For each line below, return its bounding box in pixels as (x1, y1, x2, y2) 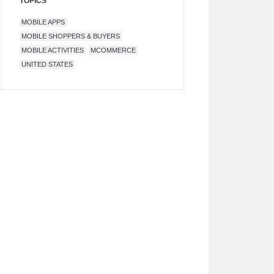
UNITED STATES (21, 61, 73, 68)
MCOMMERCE (91, 46, 136, 54)
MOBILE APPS (21, 18, 65, 26)
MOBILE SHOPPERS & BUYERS (21, 32, 120, 40)
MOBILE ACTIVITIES (21, 46, 84, 54)
